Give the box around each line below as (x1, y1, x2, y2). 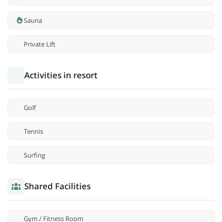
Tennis (24, 127, 43, 136)
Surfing (24, 151, 45, 160)
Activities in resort (24, 69, 98, 81)
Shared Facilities (24, 180, 91, 192)
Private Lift (24, 40, 55, 49)
